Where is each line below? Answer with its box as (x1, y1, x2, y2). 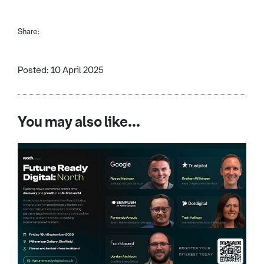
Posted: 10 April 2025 (18, 64, 104, 77)
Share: (18, 27, 39, 37)
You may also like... (18, 113, 140, 132)
